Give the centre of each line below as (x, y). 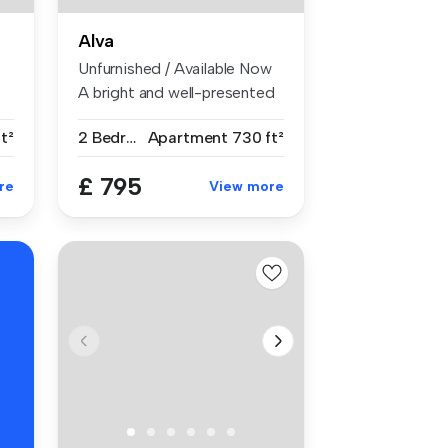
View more (246, 186)
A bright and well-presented (176, 92)
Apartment (188, 137)
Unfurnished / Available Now (175, 68)
